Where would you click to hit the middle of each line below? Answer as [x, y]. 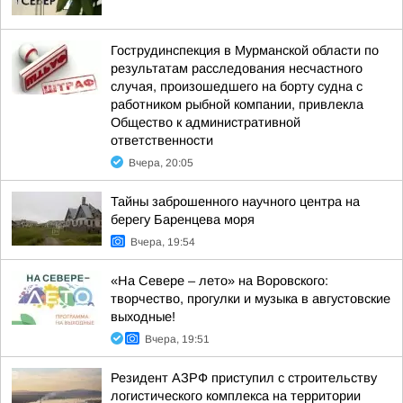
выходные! [143, 317]
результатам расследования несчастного [237, 68]
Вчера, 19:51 [177, 339]
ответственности [162, 140]
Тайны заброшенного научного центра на [235, 201]
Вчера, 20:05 [161, 163]
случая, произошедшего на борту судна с [237, 86]
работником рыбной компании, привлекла [237, 104]
